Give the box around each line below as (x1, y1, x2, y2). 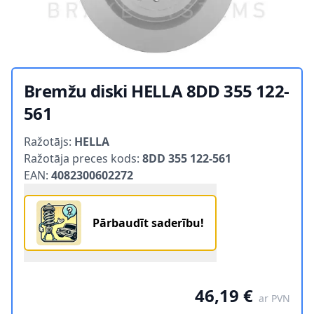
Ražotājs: (24, 134, 74, 150)
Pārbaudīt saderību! (93, 215, 204, 231)
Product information (23, 125, 132, 141)
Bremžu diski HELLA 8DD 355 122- (24, 79, 289, 103)
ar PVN (259, 292, 290, 306)
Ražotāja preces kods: (24, 151, 142, 167)
